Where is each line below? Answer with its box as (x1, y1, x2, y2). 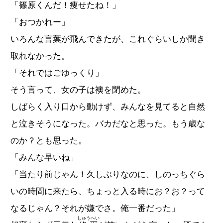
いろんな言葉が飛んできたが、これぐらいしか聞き (10, 34, 205, 44)
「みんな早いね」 (10, 153, 78, 163)
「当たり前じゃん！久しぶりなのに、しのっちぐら (10, 170, 205, 180)
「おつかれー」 (10, 17, 70, 27)
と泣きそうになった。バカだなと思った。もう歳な (10, 119, 205, 129)
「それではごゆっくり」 (10, 68, 104, 78)
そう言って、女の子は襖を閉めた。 (10, 85, 146, 95)
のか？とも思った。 (10, 136, 87, 146)
